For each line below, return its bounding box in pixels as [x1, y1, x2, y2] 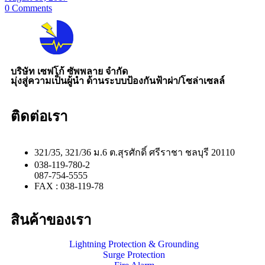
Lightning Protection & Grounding [69, 239, 199, 250]
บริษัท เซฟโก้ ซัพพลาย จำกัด [11, 66, 128, 77]
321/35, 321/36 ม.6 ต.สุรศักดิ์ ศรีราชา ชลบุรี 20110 [34, 147, 235, 158]
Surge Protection [103, 250, 165, 260]
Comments [9, 3, 52, 14]
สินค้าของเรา [11, 212, 91, 228]
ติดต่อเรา [11, 108, 67, 125]
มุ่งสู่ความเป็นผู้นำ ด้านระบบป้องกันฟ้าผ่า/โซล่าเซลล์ [11, 76, 225, 86]
